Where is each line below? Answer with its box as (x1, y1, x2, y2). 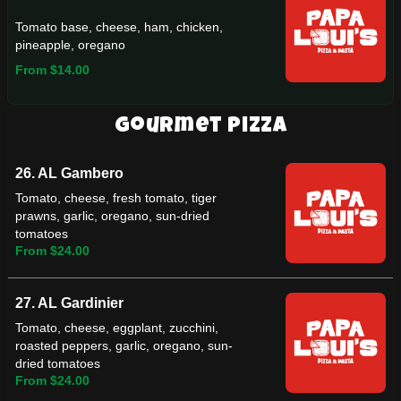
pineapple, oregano (15, 38, 125, 52)
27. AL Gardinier (15, 295, 124, 311)
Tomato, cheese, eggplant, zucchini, (15, 320, 218, 336)
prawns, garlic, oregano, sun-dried (15, 209, 209, 224)
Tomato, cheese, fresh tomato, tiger (15, 191, 217, 206)
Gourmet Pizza (114, 116, 287, 138)
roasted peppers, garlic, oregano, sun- (15, 338, 233, 354)
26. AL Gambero (15, 166, 124, 181)
